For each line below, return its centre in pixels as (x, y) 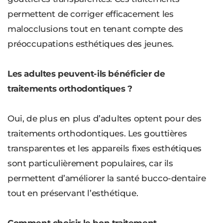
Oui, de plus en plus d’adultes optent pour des (105, 119)
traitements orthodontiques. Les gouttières (97, 134)
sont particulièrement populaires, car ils (90, 164)
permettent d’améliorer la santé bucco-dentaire (107, 178)
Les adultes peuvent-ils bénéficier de (86, 74)
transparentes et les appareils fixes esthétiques (105, 149)
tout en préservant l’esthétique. (73, 193)
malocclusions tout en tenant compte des (95, 29)
